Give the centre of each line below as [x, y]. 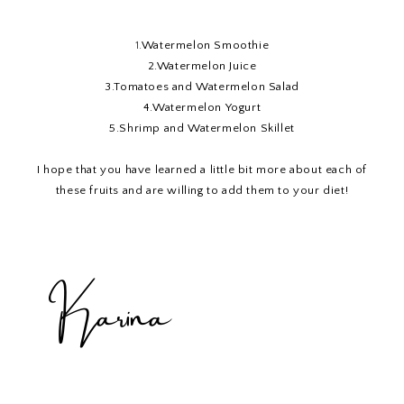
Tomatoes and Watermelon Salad [207, 86]
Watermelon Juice [207, 65]
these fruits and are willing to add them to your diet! [202, 190]
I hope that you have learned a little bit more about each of [202, 169]
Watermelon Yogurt [207, 107]
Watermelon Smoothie [205, 45]
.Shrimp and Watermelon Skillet [205, 128]
